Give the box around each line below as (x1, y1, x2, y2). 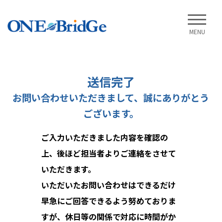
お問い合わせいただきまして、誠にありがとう (12, 90, 210, 105)
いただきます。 (41, 163, 96, 175)
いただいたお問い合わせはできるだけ (41, 178, 176, 191)
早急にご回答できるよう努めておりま (41, 194, 176, 207)
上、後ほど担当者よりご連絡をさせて (41, 147, 176, 159)
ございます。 (83, 106, 139, 120)
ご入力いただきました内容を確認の (41, 131, 168, 143)
